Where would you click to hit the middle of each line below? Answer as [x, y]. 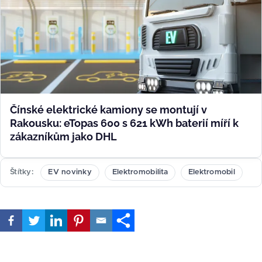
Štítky [21, 172]
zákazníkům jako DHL [63, 136]
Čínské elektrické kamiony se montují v [108, 109]
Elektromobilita [140, 172]
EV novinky [70, 172]
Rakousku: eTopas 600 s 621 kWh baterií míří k [124, 123]
